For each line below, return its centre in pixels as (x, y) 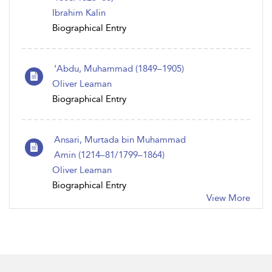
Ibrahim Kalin (79, 13)
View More (228, 198)
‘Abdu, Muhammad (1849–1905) (119, 69)
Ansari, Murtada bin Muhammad (120, 140)
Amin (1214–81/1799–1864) (109, 155)
